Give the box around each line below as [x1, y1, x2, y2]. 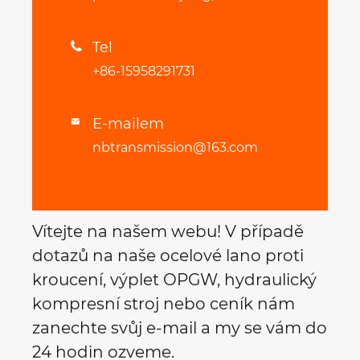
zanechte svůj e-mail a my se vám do [32, 318, 327, 338]
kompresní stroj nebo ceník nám [32, 294, 295, 314]
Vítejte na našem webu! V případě [32, 222, 304, 242]
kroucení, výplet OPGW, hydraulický [32, 270, 317, 290]
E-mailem [92, 115, 164, 133]
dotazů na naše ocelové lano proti [32, 246, 304, 266]
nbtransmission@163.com [92, 140, 258, 156]
